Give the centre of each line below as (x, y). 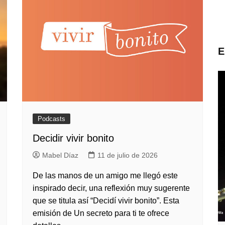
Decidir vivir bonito (73, 138)
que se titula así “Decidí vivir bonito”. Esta (106, 201)
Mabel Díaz (60, 155)
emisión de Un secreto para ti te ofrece (101, 213)
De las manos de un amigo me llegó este (105, 176)
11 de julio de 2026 (128, 155)
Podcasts (51, 119)
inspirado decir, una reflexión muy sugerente (111, 188)
